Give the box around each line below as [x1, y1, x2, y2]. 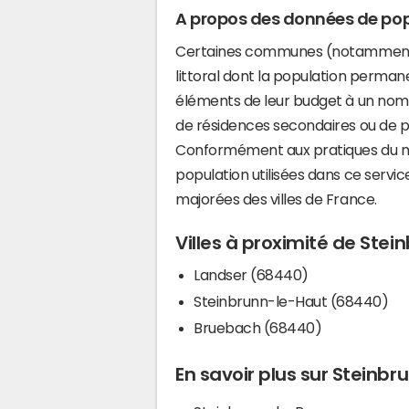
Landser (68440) [194, 267, 309, 282]
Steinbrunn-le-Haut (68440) [194, 293, 389, 309]
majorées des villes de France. [175, 191, 377, 206]
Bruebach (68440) [194, 320, 322, 335]
